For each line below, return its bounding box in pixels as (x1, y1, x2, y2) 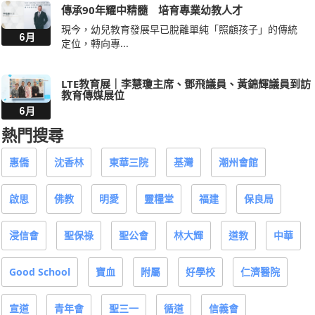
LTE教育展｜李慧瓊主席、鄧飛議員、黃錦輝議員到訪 (61, 77, 311, 91)
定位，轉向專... (61, 37, 129, 51)
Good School (9, 265, 70, 279)
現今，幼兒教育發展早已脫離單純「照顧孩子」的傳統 (61, 22, 297, 37)
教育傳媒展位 (61, 88, 124, 103)
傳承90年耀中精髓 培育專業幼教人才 (61, 3, 243, 18)
